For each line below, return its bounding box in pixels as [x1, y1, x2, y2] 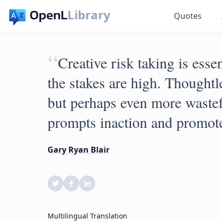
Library [67, 6, 111, 23]
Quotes [174, 10, 202, 21]
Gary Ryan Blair [48, 144, 110, 155]
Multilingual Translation [48, 211, 127, 221]
